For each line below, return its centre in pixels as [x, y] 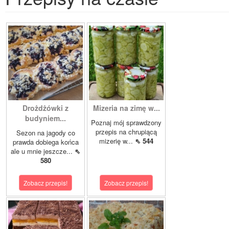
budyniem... [45, 118]
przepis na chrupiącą [126, 132]
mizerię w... [117, 141]
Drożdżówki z [45, 108]
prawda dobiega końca [45, 142]
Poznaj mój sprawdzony [126, 123]
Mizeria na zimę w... [126, 108]
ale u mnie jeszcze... [43, 151]
